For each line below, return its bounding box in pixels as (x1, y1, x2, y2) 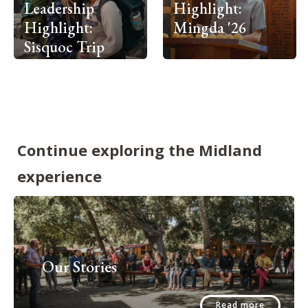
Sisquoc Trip (24, 36, 104, 58)
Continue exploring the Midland (17, 139, 262, 160)
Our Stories (41, 255, 117, 277)
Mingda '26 (173, 17, 246, 38)
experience (17, 165, 102, 186)
